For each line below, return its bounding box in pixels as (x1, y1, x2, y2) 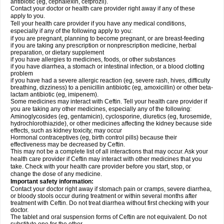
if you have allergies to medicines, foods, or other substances (10, 56, 175, 63)
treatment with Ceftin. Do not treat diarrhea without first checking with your (10, 199, 209, 206)
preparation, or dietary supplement (10, 49, 104, 56)
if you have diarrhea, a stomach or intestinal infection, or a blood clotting (10, 63, 204, 70)
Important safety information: (10, 178, 93, 185)
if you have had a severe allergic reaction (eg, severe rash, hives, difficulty (10, 77, 210, 84)
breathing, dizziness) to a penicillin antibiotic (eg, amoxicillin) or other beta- (10, 84, 213, 91)
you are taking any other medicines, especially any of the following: (10, 105, 191, 112)
